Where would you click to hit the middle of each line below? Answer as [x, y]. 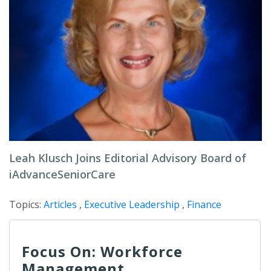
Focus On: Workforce [102, 251]
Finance [204, 204]
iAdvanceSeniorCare [62, 174]
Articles [60, 204]
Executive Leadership [132, 204]
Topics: [26, 204]
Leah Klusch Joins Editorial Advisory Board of [128, 158]
